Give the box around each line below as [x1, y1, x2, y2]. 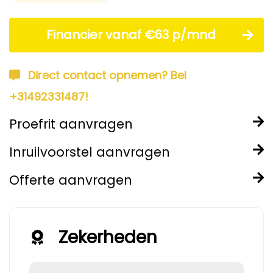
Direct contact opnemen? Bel [28, 68, 186, 83]
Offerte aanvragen [9, 171, 132, 189]
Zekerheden [58, 225, 157, 249]
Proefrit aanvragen [9, 115, 133, 133]
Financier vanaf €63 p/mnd [46, 26, 216, 43]
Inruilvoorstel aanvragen [9, 143, 170, 161]
